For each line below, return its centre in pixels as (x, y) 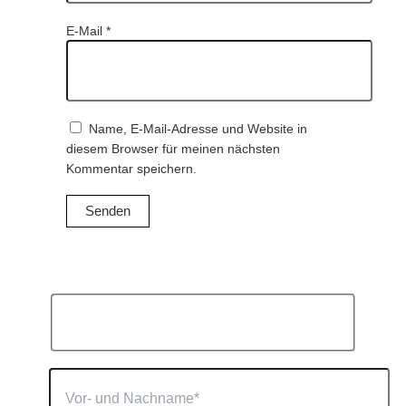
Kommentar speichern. (131, 169)
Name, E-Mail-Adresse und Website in (198, 129)
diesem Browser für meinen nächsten (173, 149)
